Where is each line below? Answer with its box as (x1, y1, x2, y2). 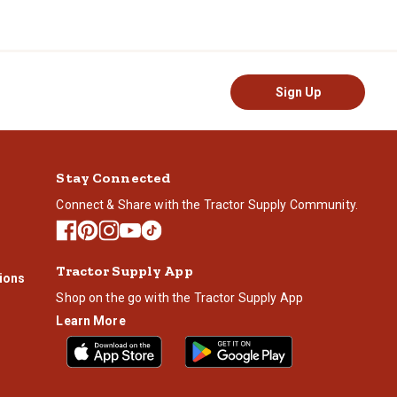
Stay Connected (56, 168, 171, 186)
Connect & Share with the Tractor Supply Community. (56, 197, 358, 212)
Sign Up (275, 84, 321, 99)
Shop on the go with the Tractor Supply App (56, 290, 303, 305)
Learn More (56, 313, 126, 328)
